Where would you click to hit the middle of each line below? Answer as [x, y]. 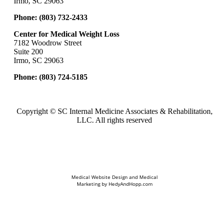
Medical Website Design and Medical [114, 177]
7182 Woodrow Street [48, 43]
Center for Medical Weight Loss [66, 34]
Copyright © [37, 111]
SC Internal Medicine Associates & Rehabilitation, [135, 111]
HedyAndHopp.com [130, 184]
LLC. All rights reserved [114, 120]
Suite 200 [28, 52]
